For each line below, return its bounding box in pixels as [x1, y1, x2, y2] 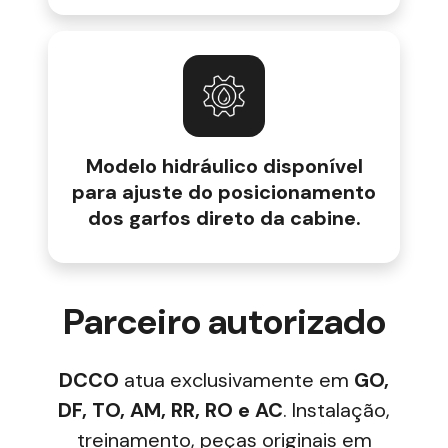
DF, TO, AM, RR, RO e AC [58, 397, 283, 424]
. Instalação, [283, 397, 390, 424]
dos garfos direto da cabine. [87, 205, 361, 232]
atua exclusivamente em [119, 367, 354, 394]
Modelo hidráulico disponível [85, 153, 363, 180]
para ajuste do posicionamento [72, 179, 376, 206]
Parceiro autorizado [62, 298, 386, 346]
